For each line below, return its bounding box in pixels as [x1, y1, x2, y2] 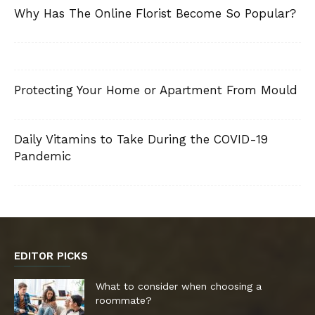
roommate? [96, 294, 152, 306]
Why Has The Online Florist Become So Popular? [14, 6, 296, 20]
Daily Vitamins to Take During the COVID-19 [14, 131, 268, 146]
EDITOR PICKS [14, 249, 88, 262]
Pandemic [14, 148, 71, 163]
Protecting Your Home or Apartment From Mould [14, 82, 297, 97]
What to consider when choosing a [96, 280, 262, 292]
